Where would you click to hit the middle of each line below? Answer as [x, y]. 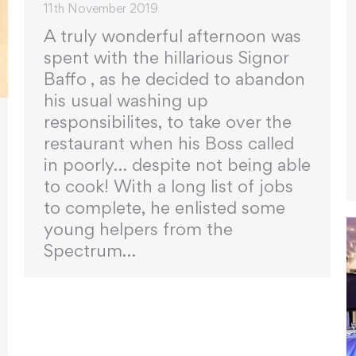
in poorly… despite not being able [177, 165]
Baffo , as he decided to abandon [174, 79]
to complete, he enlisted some [164, 208]
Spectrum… [90, 251]
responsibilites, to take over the [168, 122]
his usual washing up [126, 101]
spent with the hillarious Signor [166, 58]
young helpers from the [138, 229]
